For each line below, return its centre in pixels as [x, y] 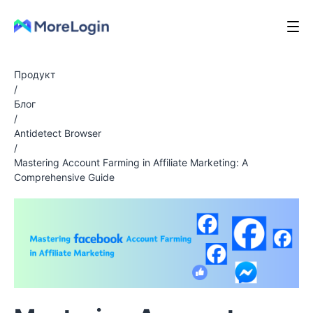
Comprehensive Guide [64, 177]
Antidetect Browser [58, 133]
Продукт [35, 74]
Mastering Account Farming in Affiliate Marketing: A [131, 162]
